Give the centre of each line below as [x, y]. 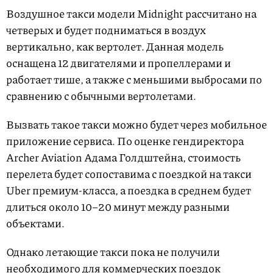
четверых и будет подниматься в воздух [106, 30]
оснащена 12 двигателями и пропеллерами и [119, 63]
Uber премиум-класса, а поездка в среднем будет [129, 190]
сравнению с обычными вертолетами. [101, 96]
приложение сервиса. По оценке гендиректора [125, 141]
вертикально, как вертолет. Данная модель [115, 47]
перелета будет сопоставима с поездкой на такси [129, 174]
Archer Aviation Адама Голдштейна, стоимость [123, 158]
